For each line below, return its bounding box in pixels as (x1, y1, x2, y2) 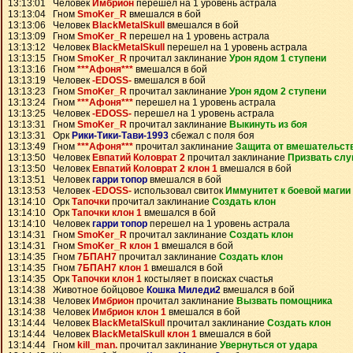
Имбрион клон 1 (92, 307, 166, 318)
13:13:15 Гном (8, 53, 77, 64)
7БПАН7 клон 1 (77, 262, 149, 273)
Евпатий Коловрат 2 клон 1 (92, 163, 217, 174)
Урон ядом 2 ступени (229, 86, 326, 97)
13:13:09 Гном (8, 31, 77, 42)
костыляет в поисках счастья (142, 273, 273, 284)
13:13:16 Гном (8, 64, 77, 75)
